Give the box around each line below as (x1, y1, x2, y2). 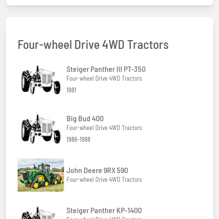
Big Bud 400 (66, 113, 104, 123)
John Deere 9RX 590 (66, 165, 128, 175)
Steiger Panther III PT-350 (66, 64, 146, 74)
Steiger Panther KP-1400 (66, 205, 142, 215)
